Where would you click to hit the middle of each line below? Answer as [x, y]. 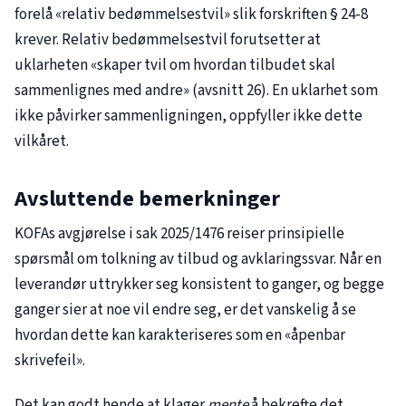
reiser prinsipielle [284, 234]
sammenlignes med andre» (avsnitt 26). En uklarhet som [196, 90]
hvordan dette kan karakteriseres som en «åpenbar [180, 336]
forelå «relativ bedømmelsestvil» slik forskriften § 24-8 [191, 14]
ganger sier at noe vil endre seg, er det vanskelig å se [185, 310]
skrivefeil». [50, 361]
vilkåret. [42, 141]
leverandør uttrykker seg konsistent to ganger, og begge [199, 285]
